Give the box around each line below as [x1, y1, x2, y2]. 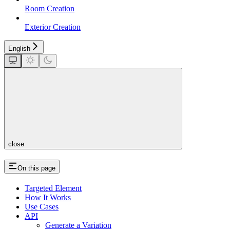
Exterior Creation [25, 22, 81, 31]
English [8, 44, 30, 52]
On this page [17, 164, 55, 172]
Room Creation [25, 4, 74, 13]
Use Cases [25, 202, 59, 211]
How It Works [25, 193, 71, 202]
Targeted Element [25, 183, 82, 193]
